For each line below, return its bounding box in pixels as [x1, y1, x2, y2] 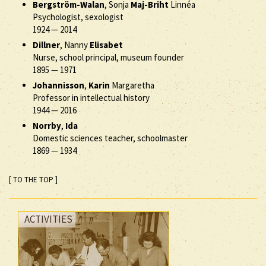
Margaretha [110, 80, 154, 91]
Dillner [33, 39, 60, 50]
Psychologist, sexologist [33, 11, 123, 23]
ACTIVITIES [24, 213, 72, 226]
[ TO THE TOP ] [9, 175, 58, 185]
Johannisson [33, 80, 84, 91]
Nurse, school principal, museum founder [33, 52, 184, 63]
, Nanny [60, 39, 90, 50]
